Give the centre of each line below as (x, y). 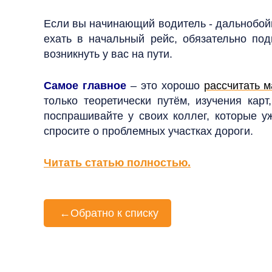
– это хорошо (165, 86)
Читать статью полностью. (117, 163)
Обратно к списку (114, 213)
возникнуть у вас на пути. (108, 54)
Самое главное (85, 86)
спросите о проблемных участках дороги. (148, 131)
